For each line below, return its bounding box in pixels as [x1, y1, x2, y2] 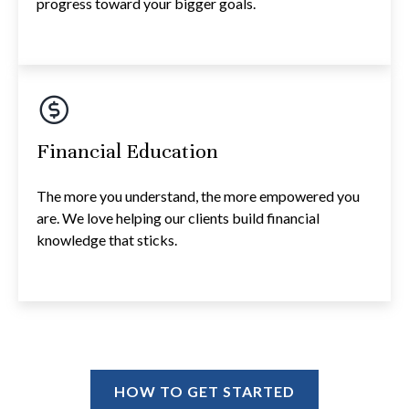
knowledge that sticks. [37, 231, 177, 249]
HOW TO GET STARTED [114, 383, 295, 401]
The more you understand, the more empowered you [37, 187, 360, 205]
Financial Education [37, 139, 218, 164]
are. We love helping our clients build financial [37, 209, 320, 227]
